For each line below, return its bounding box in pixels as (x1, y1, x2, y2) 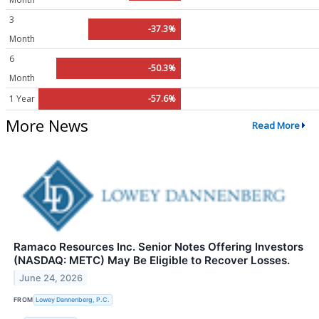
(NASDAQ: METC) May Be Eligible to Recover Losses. (14, 253, 290, 267)
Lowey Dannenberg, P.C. (36, 296, 110, 304)
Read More (251, 119, 300, 132)
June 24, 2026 (19, 272, 83, 283)
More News (6, 114, 88, 136)
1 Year (9, 93, 35, 105)
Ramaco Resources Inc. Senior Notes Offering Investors (14, 239, 303, 253)
